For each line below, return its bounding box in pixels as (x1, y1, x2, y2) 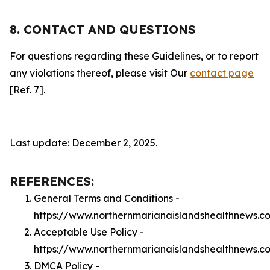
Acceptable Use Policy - (34, 226, 144, 238)
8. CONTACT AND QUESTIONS (10, 22, 196, 37)
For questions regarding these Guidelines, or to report (10, 50, 259, 62)
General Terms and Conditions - (34, 192, 180, 204)
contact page (190, 67, 254, 79)
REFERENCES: (10, 174, 94, 189)
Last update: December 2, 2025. (10, 137, 157, 149)
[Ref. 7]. (10, 84, 45, 96)
